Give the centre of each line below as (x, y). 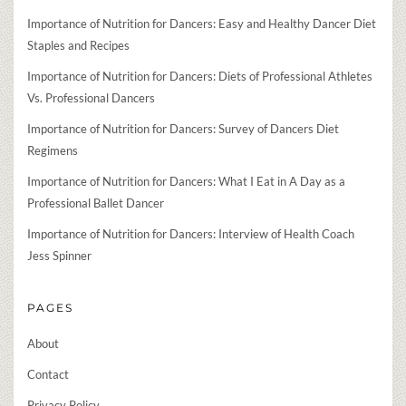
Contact (48, 375)
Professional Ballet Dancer (96, 203)
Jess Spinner (59, 256)
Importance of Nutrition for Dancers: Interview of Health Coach (191, 234)
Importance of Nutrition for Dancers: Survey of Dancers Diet (183, 129)
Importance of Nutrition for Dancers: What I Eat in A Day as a (186, 182)
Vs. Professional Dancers (91, 98)
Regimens (53, 151)
